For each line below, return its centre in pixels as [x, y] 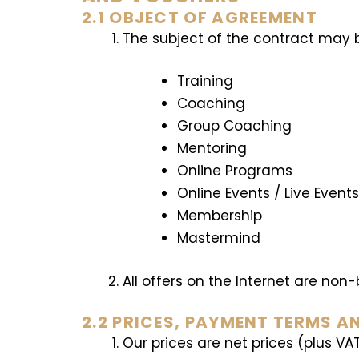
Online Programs [235, 171]
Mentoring [212, 149]
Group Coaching [235, 126]
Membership [220, 216]
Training [206, 81]
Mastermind [219, 238]
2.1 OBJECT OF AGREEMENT [200, 17]
